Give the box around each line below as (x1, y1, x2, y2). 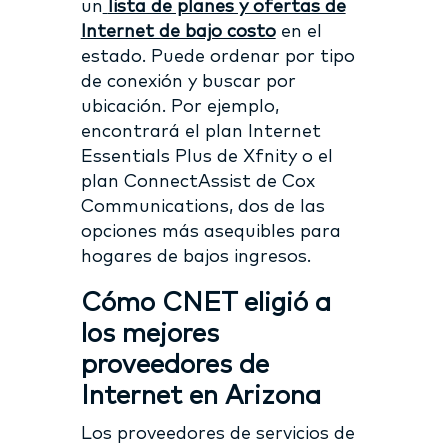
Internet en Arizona (80, 382, 321, 409)
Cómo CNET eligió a (80, 289, 331, 316)
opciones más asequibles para (80, 222, 341, 241)
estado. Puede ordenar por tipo (80, 47, 355, 66)
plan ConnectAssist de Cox (80, 172, 315, 191)
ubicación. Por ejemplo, (80, 97, 279, 116)
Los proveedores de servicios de (80, 424, 355, 443)
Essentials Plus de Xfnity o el (80, 147, 333, 166)
